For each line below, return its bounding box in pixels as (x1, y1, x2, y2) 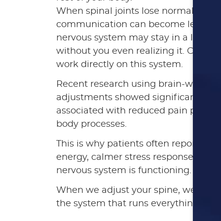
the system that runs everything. (56, 199, 201, 208)
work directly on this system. (56, 60, 183, 69)
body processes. (56, 120, 127, 129)
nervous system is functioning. (56, 166, 191, 175)
